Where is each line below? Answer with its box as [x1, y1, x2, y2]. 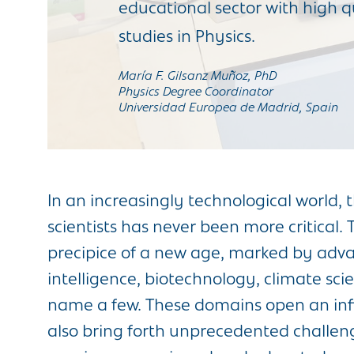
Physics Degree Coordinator [119, 85, 273, 99]
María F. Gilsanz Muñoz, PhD [119, 70, 277, 83]
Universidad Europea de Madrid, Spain [119, 101, 338, 115]
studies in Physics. [119, 28, 255, 47]
